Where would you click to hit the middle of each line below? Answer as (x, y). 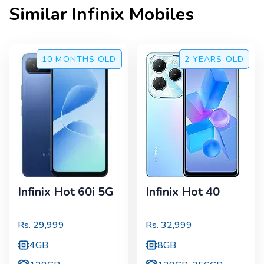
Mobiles (159, 15)
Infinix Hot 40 (182, 192)
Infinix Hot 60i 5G (66, 192)
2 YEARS (203, 60)
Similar (40, 15)
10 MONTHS (69, 60)
